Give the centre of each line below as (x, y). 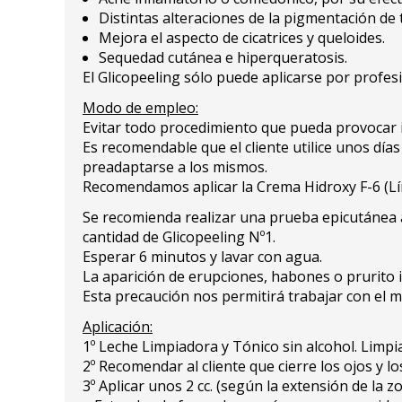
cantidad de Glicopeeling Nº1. (179, 236)
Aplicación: (118, 326)
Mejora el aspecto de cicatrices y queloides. (242, 37)
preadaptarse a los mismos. (175, 166)
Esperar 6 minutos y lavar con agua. (202, 256)
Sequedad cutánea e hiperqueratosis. (223, 57)
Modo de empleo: (140, 107)
